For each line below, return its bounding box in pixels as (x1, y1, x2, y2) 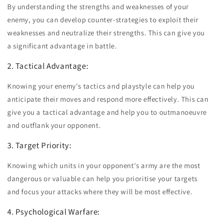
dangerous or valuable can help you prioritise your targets (7, 174, 198, 184)
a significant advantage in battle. (7, 41, 119, 51)
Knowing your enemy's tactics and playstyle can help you (7, 81, 195, 91)
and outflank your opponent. (7, 121, 101, 130)
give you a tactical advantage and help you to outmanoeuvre (7, 108, 207, 117)
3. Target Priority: (7, 140, 72, 151)
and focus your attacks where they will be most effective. (7, 187, 193, 197)
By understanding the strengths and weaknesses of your (7, 2, 189, 12)
